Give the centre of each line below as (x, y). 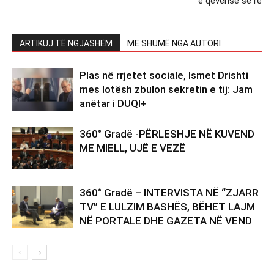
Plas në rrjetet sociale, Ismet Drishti (164, 75)
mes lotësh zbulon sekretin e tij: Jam (166, 89)
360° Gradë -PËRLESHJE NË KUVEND (167, 134)
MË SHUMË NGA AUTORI (174, 43)
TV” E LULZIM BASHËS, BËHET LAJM (167, 206)
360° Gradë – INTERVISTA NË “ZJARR (169, 192)
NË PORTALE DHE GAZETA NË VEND (166, 220)
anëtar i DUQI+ (113, 103)
